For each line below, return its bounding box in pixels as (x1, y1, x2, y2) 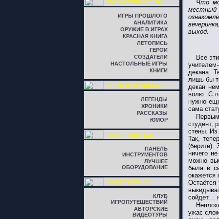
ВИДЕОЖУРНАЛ (107, 179, 150, 185)
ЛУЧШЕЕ (144, 158, 168, 164)
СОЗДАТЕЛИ (134, 54, 168, 60)
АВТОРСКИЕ (134, 206, 168, 212)
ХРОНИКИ (141, 103, 168, 109)
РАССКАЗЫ (137, 110, 168, 116)
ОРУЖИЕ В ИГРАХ (120, 26, 168, 32)
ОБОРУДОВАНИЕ (122, 164, 168, 170)
